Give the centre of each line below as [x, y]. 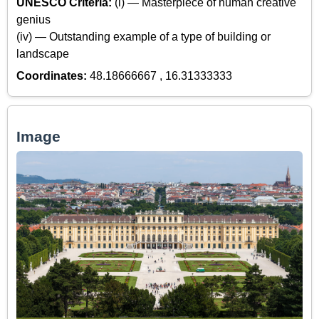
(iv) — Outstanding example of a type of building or [143, 37]
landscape [43, 54]
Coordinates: [53, 75]
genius [33, 20]
